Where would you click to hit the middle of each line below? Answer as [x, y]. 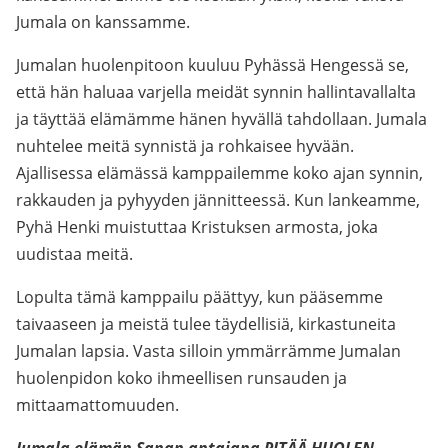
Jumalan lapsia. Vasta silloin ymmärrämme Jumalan [208, 351]
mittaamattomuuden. [97, 405]
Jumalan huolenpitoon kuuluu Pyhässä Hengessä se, [212, 65]
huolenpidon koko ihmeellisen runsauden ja [181, 378]
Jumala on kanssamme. [103, 22]
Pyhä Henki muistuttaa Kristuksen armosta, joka [197, 227]
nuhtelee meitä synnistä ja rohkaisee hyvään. [185, 146]
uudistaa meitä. [74, 254]
